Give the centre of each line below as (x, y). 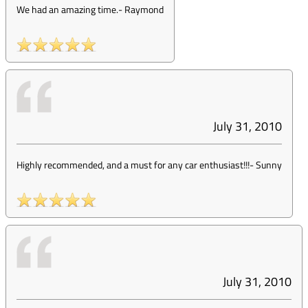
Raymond (144, 9)
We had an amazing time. (67, 9)
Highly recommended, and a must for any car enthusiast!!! (133, 165)
